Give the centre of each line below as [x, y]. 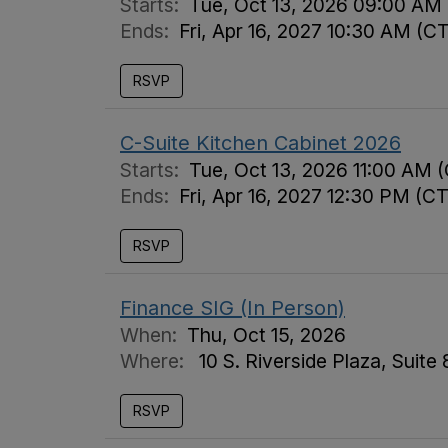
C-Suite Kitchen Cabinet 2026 [260, 143]
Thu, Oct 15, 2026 [266, 335]
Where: [154, 361]
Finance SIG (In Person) [232, 308]
